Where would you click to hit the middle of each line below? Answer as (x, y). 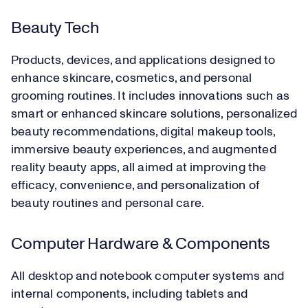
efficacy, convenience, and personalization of (135, 186)
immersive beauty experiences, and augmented (144, 150)
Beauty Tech (55, 29)
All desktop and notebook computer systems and (148, 277)
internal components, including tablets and (130, 295)
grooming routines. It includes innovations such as (150, 97)
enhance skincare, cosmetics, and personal (132, 79)
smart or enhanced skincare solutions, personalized (154, 114)
